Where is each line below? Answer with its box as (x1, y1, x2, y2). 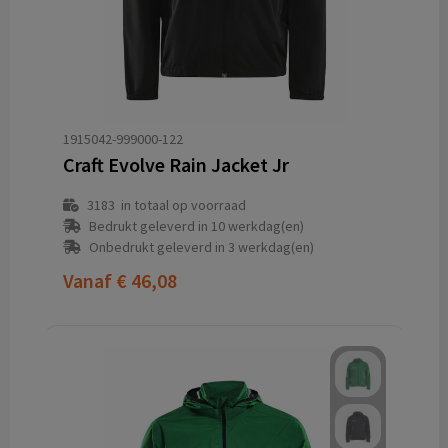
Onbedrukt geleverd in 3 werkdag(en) (88, 238, 314, 256)
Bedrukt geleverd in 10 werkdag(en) (88, 217, 304, 235)
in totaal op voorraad (114, 196, 246, 214)
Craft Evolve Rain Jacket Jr (62, 152, 289, 177)
